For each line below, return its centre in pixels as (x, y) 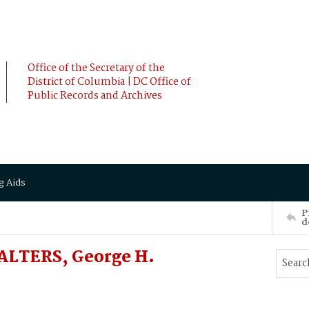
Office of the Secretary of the (96, 68)
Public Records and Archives (95, 96)
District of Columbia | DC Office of (109, 82)
